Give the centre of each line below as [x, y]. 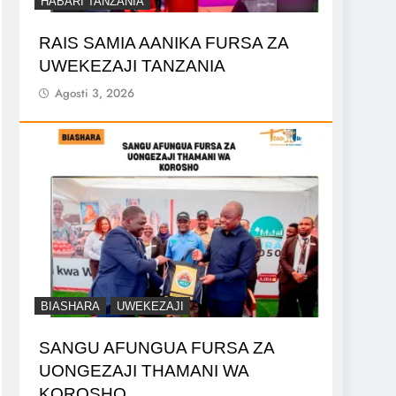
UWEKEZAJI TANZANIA [132, 66]
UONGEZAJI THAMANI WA [144, 370]
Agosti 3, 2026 [95, 94]
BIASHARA [70, 306]
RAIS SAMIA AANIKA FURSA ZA [164, 43]
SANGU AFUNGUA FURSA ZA [157, 347]
